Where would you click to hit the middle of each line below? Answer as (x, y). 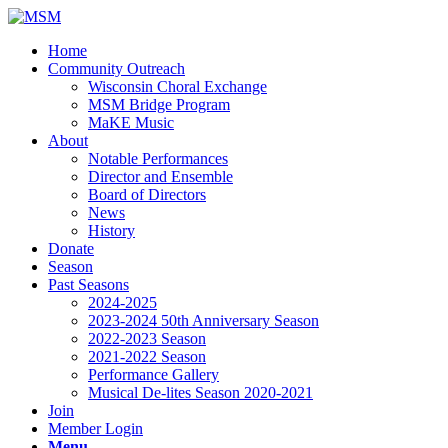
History (111, 230)
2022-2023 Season (147, 338)
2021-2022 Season (147, 356)
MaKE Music (131, 122)
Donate (71, 248)
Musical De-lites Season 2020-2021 (200, 392)
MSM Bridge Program (159, 104)
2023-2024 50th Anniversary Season (203, 320)
